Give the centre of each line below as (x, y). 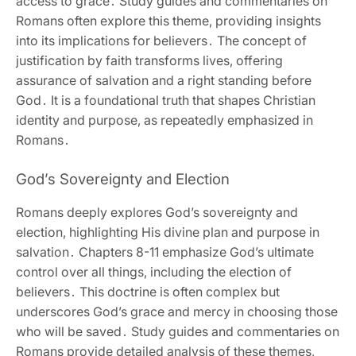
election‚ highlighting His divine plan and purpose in (168, 232)
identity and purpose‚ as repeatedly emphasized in (164, 120)
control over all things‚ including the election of (154, 272)
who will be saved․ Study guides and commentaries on (178, 332)
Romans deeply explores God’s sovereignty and (157, 213)
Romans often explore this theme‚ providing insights (168, 21)
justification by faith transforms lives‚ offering (149, 61)
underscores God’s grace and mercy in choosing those (177, 312)
